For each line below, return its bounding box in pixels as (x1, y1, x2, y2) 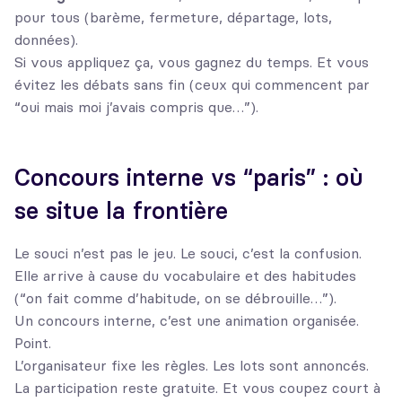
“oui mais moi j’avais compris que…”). (14, 98, 258, 117)
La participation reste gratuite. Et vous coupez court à (14, 379, 380, 398)
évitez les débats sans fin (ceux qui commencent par (14, 75, 370, 94)
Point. (14, 334, 51, 353)
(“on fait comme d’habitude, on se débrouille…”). (14, 289, 336, 308)
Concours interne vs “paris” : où (14, 163, 363, 193)
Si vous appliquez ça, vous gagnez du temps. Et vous (14, 53, 369, 72)
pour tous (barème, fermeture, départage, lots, (14, 8, 332, 27)
